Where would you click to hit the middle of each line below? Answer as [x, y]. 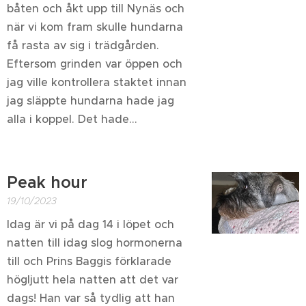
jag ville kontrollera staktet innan [97, 82]
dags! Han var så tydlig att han [91, 298]
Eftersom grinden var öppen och [95, 64]
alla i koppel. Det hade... [72, 119]
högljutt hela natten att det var [93, 279]
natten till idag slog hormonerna [95, 242]
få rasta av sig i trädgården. [83, 45]
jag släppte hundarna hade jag [91, 100]
